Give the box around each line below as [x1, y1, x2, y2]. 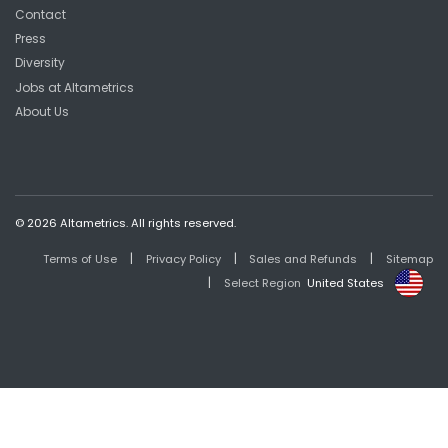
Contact [15, 5, 66, 23]
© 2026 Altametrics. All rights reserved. [15, 214, 236, 231]
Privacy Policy [145, 251, 221, 268]
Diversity [15, 54, 65, 72]
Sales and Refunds [249, 251, 358, 268]
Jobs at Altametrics [15, 78, 134, 96]
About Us [15, 103, 69, 121]
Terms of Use [43, 251, 118, 268]
